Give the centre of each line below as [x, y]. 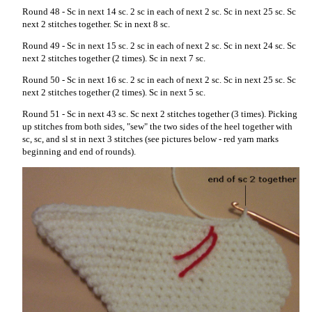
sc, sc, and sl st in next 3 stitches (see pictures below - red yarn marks [150, 139]
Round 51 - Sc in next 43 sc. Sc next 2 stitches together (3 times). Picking [160, 114]
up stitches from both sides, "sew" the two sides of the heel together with [157, 126]
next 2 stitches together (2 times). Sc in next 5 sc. [114, 92]
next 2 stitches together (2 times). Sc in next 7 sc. [114, 58]
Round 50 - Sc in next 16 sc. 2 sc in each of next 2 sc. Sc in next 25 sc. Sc [159, 80]
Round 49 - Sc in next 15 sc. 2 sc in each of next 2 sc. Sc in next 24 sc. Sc [159, 46]
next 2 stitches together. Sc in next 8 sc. [96, 24]
